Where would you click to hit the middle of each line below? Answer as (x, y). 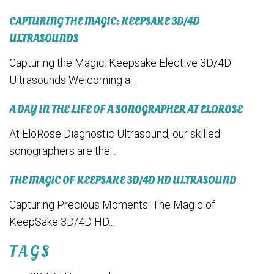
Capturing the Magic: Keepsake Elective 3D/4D (120, 63)
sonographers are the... (62, 151)
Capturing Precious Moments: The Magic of (112, 205)
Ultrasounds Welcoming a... (72, 80)
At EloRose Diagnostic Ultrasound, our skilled (115, 134)
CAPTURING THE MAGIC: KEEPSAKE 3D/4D (104, 22)
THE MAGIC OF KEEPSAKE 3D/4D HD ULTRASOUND (123, 181)
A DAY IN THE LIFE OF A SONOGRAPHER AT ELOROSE (126, 110)
